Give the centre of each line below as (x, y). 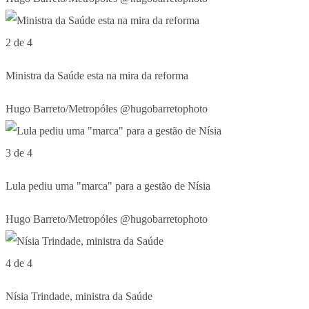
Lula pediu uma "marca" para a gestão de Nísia (108, 186)
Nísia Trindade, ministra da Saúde (79, 296)
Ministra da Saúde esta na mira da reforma (97, 75)
